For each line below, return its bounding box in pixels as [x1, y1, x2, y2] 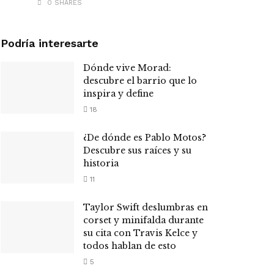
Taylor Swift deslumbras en [83, 201, 208, 213]
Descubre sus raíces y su [83, 144, 191, 156]
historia [83, 157, 119, 169]
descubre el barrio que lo [83, 75, 197, 86]
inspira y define [83, 87, 154, 99]
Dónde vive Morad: [83, 62, 171, 73]
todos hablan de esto [83, 240, 176, 251]
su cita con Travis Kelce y [83, 227, 198, 239]
